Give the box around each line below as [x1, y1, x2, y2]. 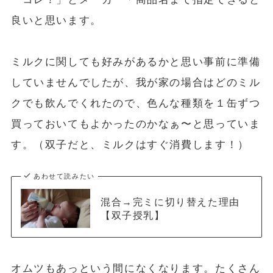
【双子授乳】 [100, 209, 165, 221]
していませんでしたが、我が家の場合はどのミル [10, 76, 261, 88]
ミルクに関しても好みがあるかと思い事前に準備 [10, 55, 261, 68]
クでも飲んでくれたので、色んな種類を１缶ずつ [10, 97, 261, 109]
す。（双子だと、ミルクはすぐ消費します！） [10, 138, 249, 151]
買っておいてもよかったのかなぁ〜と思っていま [10, 118, 261, 130]
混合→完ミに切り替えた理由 [100, 196, 240, 207]
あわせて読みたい [34, 172, 95, 180]
